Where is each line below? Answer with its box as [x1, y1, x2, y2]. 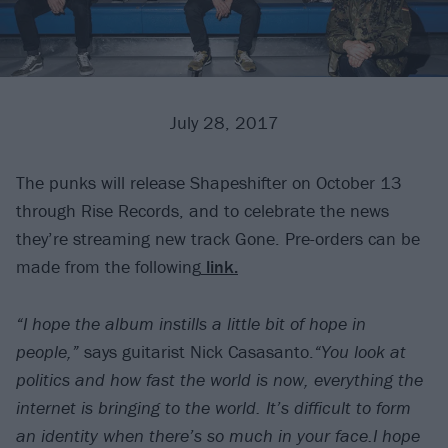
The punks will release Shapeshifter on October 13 [16, 171, 402, 195]
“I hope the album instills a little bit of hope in [16, 311, 366, 335]
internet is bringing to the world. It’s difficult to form [16, 395, 411, 419]
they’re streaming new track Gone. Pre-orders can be [16, 227, 420, 251]
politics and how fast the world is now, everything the [16, 367, 423, 391]
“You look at [314, 339, 406, 363]
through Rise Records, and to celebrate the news [16, 199, 389, 223]
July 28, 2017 [169, 111, 279, 135]
